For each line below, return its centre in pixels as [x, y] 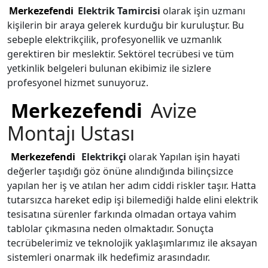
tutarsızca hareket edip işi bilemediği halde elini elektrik [133, 200]
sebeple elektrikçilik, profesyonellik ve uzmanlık [115, 39]
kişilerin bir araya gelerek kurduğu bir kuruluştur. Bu [126, 25]
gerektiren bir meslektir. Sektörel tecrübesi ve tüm [121, 54]
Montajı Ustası [71, 133]
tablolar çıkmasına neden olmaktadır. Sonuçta [110, 229]
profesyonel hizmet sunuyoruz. [78, 83]
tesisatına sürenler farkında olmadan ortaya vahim [122, 214]
